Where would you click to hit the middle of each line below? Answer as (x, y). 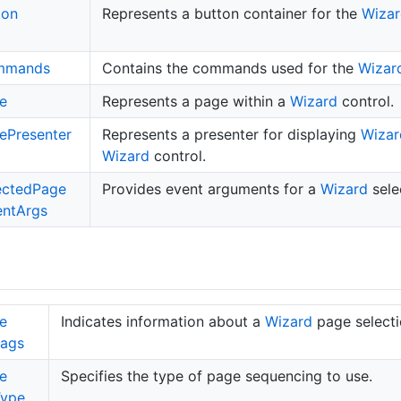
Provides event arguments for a (211, 188)
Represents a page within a (196, 101)
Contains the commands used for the (230, 68)
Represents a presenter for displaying (231, 134)
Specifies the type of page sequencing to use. (216, 375)
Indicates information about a (162, 321)
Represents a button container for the (231, 13)
